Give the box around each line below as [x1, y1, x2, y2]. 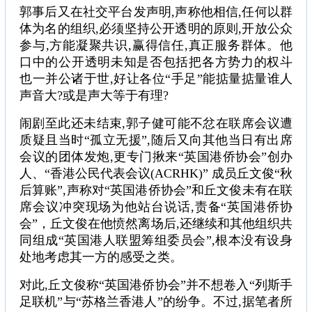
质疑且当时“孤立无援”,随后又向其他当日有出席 [19, 133, 292, 148]
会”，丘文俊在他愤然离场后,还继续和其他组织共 [19, 217, 292, 231]
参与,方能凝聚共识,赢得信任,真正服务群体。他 [19, 38, 292, 53]
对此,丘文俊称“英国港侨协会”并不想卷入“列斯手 [19, 278, 292, 292]
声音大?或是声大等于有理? [19, 88, 169, 103]
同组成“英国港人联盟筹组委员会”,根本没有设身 [19, 233, 292, 248]
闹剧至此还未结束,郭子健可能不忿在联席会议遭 [19, 116, 292, 131]
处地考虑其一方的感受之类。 [19, 250, 182, 265]
